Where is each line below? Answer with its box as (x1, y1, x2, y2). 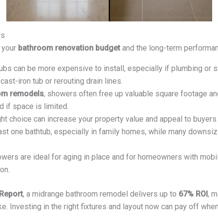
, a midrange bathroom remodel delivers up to (22, 189, 179, 199)
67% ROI (178, 189, 208, 199)
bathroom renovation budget (18, 43, 120, 53)
